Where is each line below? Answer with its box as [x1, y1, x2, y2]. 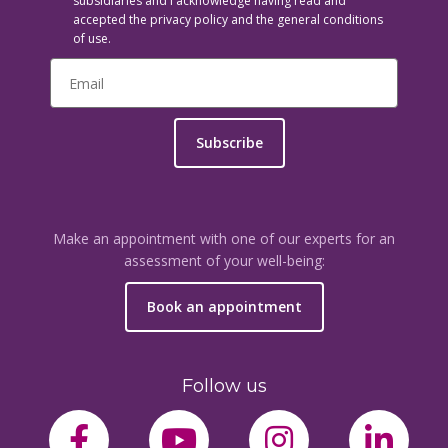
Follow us [181, 375, 267, 397]
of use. [73, 30, 111, 47]
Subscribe [195, 133, 263, 152]
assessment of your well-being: [123, 251, 325, 270]
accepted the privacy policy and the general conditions [73, 11, 383, 28]
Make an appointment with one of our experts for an [53, 229, 395, 248]
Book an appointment [146, 297, 302, 316]
